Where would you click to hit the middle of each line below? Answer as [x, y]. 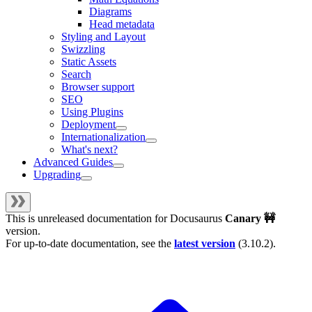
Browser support [98, 87]
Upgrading [57, 175]
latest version [205, 244]
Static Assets [89, 62]
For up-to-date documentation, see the [90, 244]
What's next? [89, 150]
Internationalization [103, 137]
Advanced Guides [73, 162]
